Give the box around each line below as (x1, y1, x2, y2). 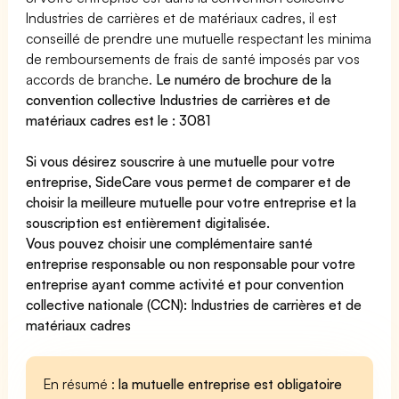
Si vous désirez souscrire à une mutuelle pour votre (26, 151, 336, 170)
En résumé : (44, 374, 119, 393)
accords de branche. (26, 69, 157, 88)
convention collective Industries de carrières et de (26, 90, 331, 109)
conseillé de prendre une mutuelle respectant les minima (26, 28, 372, 47)
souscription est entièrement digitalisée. (26, 213, 271, 232)
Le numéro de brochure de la (156, 69, 332, 88)
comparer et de (256, 172, 352, 191)
